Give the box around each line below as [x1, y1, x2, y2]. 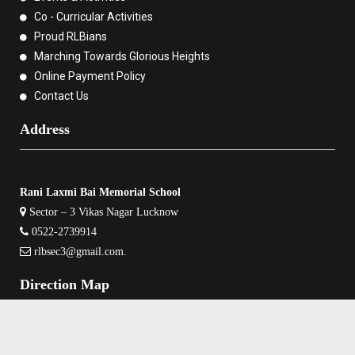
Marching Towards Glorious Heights [33, 50, 210, 63]
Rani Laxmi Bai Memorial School [20, 186, 181, 199]
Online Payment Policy [33, 70, 146, 83]
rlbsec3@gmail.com [31, 246, 124, 258]
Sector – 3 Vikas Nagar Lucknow [26, 206, 178, 219]
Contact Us [33, 90, 89, 103]
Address [20, 121, 70, 138]
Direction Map [20, 277, 109, 293]
